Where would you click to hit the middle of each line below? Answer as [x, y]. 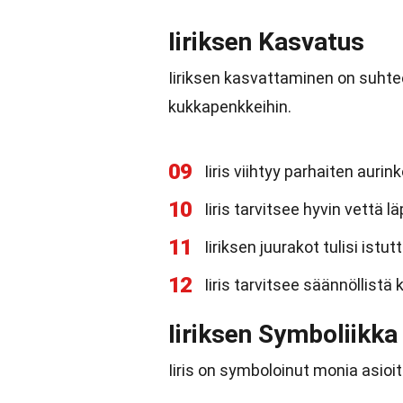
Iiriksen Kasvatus [266, 42]
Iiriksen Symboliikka [283, 334]
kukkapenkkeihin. [230, 107]
